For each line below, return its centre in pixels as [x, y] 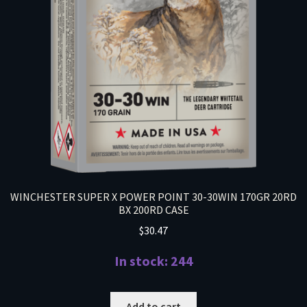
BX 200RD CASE [153, 209]
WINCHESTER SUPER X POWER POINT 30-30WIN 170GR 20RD [153, 196]
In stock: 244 [153, 261]
